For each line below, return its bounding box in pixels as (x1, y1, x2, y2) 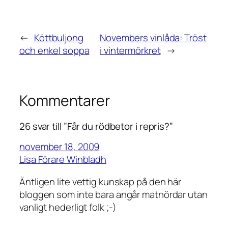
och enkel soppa (19, 44, 90, 58)
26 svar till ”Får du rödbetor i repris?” (19, 119, 173, 133)
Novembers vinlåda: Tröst (100, 31, 207, 45)
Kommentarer (19, 91, 110, 111)
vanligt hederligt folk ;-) (19, 200, 117, 214)
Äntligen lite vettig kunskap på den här (19, 175, 182, 188)
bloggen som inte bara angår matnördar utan (19, 187, 208, 201)
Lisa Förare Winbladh (19, 153, 106, 166)
